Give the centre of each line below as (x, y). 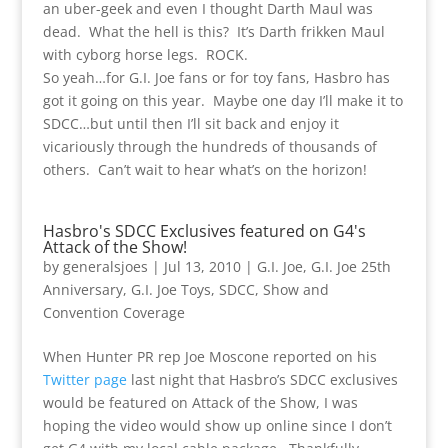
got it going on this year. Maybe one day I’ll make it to (222, 100)
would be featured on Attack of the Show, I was (200, 402)
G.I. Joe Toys (170, 289)
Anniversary (82, 289)
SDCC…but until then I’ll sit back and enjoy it (190, 123)
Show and (295, 289)
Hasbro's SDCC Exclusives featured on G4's (204, 230)
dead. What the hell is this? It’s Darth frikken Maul (213, 31)
